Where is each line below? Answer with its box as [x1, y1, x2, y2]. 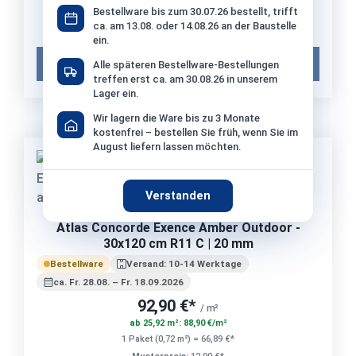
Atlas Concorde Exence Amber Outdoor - [56, 219, 300, 235]
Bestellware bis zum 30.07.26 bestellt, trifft [93, 6, 298, 17]
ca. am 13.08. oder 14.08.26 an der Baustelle [93, 20, 296, 32]
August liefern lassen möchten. [93, 141, 241, 153]
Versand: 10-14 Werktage [126, 258, 242, 270]
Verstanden [145, 189, 211, 203]
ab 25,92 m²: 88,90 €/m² [129, 317, 227, 328]
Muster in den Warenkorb [111, 56, 245, 70]
